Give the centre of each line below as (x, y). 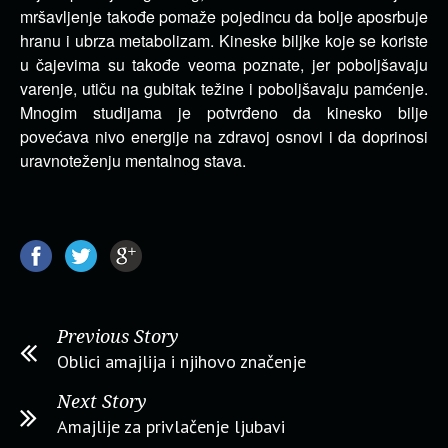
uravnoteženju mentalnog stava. (133, 160)
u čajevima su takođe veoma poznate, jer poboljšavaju (224, 64)
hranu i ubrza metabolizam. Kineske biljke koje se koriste (224, 40)
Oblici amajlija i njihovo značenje (181, 361)
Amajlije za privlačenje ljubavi (171, 426)
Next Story (102, 401)
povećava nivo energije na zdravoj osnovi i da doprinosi (224, 136)
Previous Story (118, 336)
